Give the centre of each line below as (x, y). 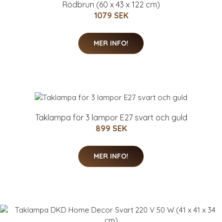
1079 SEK (111, 15)
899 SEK (111, 129)
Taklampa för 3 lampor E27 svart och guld (111, 118)
